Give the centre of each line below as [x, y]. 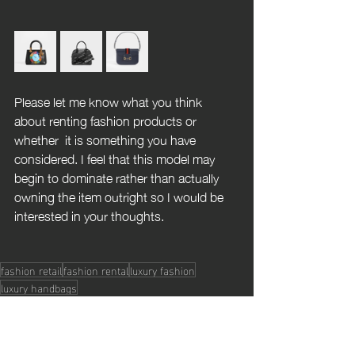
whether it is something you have [107, 139]
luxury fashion [162, 270]
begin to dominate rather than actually [118, 177]
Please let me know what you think [110, 101]
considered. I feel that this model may [116, 158]
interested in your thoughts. [89, 215]
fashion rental [96, 270]
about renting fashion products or [107, 120]
